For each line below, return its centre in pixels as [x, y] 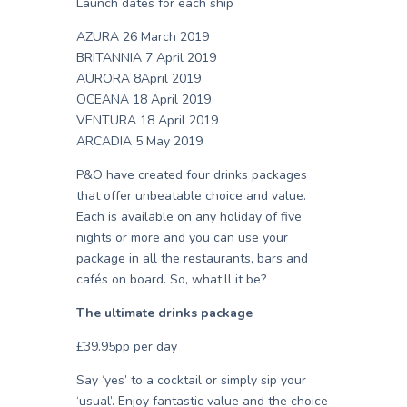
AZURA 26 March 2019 [143, 37]
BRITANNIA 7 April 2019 [146, 58]
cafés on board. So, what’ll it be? [171, 280]
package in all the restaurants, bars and [192, 259]
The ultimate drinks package [164, 313]
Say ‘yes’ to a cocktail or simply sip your [191, 381]
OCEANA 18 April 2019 [144, 100]
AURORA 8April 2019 [139, 79]
